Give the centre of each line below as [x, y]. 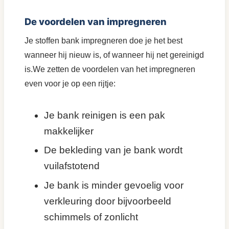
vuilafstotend [72, 166]
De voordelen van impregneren [96, 21]
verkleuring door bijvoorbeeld [108, 201]
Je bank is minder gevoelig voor [114, 185]
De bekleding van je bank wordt [113, 150]
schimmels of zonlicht [91, 217]
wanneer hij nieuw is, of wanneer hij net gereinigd [114, 55]
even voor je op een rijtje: [70, 83]
